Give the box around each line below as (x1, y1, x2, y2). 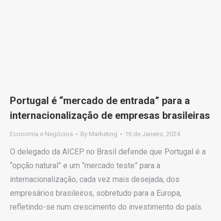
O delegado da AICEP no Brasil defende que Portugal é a (10, 147, 206, 157)
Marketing (89, 130, 117, 138)
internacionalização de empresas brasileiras (10, 110, 210, 122)
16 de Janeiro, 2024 (125, 130, 180, 138)
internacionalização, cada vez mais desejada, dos (10, 175, 180, 184)
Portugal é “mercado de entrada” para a (10, 95, 190, 107)
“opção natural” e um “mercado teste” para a (10, 161, 160, 171)
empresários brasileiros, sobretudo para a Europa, (10, 188, 182, 198)
